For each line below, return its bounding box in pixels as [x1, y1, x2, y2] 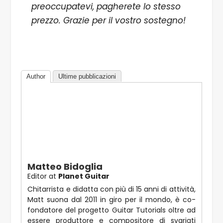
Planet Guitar [58, 171, 110, 182]
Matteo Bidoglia [27, 160, 103, 173]
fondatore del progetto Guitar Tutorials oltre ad [27, 205, 196, 216]
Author [26, 73, 46, 81]
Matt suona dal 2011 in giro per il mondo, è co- [27, 195, 196, 205]
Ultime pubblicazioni [58, 73, 116, 81]
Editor [27, 171, 47, 182]
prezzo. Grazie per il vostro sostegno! [31, 14, 186, 27]
